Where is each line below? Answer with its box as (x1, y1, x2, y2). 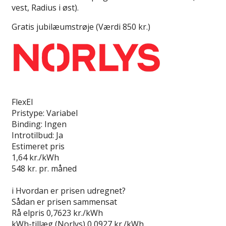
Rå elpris (12, 207, 44, 218)
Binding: (12, 118, 42, 130)
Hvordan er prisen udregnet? (16, 185, 126, 196)
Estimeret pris (12, 140, 65, 152)
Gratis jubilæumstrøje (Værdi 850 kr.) (12, 21, 150, 32)
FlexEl (12, 96, 33, 107)
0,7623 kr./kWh (46, 207, 103, 218)
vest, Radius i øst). (12, 2, 79, 13)
